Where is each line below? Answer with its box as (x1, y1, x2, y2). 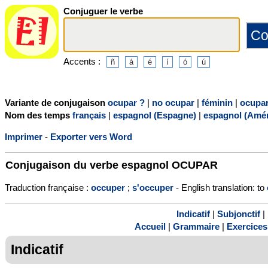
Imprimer (5, 131, 42, 142)
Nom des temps (5, 109, 72, 120)
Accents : (63, 56, 100, 66)
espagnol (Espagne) (113, 109, 196, 120)
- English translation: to (173, 182, 267, 193)
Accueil (135, 221, 166, 232)
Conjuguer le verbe (63, 6, 143, 16)
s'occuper (132, 182, 173, 193)
